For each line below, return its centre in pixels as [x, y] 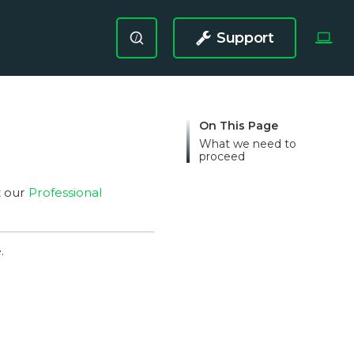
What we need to [248, 144]
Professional [65, 193]
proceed [222, 156]
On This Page [239, 126]
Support [245, 38]
